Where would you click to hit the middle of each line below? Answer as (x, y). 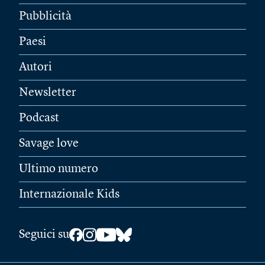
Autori (35, 68)
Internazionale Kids (69, 195)
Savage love (49, 144)
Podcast (39, 119)
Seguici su (44, 235)
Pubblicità (45, 17)
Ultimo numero (59, 169)
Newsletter (48, 93)
